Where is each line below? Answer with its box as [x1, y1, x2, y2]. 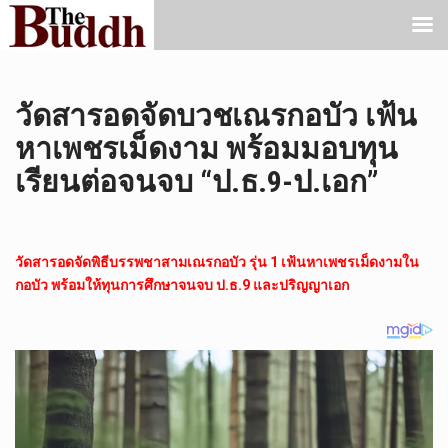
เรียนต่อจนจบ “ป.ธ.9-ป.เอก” [15, 164, 379, 199]
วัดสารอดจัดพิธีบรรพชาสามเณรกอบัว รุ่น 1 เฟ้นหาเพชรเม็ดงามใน [15, 254, 419, 271]
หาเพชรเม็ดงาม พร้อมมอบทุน [15, 131, 398, 166]
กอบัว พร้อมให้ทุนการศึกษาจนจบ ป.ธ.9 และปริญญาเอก [15, 277, 349, 294]
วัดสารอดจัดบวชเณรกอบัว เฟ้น [15, 98, 417, 133]
